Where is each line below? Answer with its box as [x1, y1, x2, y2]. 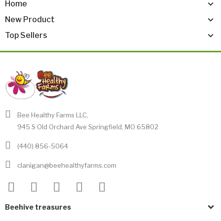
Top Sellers [5, 31, 47, 40]
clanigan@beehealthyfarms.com [17, 161, 116, 170]
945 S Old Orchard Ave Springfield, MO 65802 [17, 123, 158, 131]
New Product [5, 15, 55, 25]
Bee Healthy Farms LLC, [17, 111, 88, 119]
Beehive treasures [5, 203, 71, 212]
